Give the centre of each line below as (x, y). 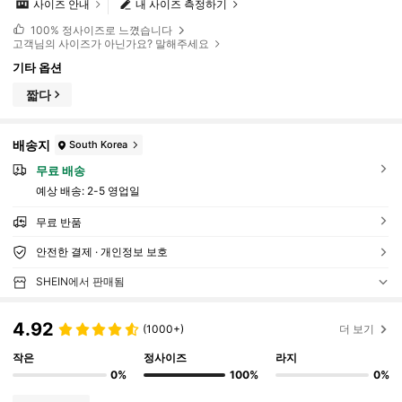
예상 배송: (61, 191)
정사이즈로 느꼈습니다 (117, 30)
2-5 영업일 (113, 191)
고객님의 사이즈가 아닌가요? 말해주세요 (111, 43)
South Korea (99, 145)
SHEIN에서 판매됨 (80, 282)
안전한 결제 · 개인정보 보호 (101, 252)
